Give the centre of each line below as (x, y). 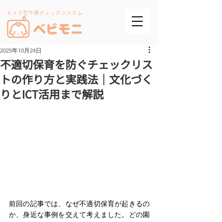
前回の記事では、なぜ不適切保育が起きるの (79, 203)
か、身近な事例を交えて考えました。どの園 (79, 214)
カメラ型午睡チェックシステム (44, 13)
